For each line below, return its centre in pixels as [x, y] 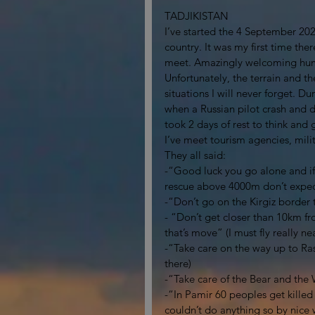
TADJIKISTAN [197, 16]
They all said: [197, 155]
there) [178, 263]
